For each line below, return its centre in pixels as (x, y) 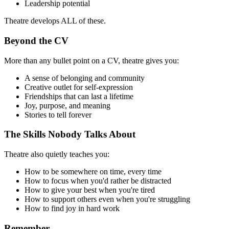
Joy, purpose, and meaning (67, 105)
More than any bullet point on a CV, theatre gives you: (91, 60)
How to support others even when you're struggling (107, 199)
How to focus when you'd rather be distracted (98, 181)
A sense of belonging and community (85, 78)
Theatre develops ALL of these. (55, 21)
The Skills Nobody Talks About (70, 134)
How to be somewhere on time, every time (93, 172)
